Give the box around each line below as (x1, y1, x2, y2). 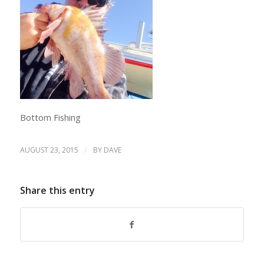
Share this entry (19, 184, 95, 197)
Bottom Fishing (19, 111, 81, 124)
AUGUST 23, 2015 (19, 145, 78, 156)
